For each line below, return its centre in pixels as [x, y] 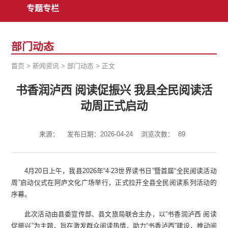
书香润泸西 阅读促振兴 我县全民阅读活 [114, 91]
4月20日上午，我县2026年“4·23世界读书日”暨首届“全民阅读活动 [120, 171]
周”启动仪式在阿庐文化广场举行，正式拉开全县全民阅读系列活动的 [114, 183]
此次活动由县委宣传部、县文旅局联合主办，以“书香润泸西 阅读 [120, 214]
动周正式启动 [114, 106]
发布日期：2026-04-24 [100, 134]
